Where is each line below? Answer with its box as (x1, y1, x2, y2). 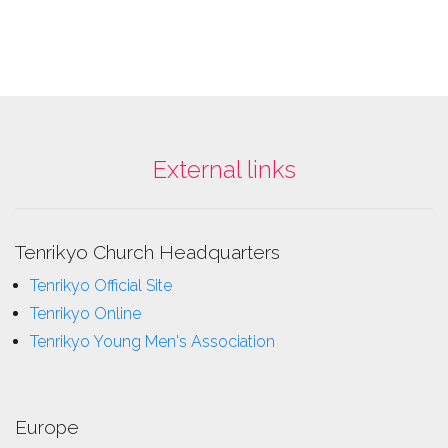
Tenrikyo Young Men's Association (30, 331, 275, 351)
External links (152, 154, 296, 184)
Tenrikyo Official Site (30, 275, 172, 295)
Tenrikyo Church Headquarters (15, 240, 280, 263)
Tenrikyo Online (30, 303, 141, 323)
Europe (15, 415, 79, 438)
